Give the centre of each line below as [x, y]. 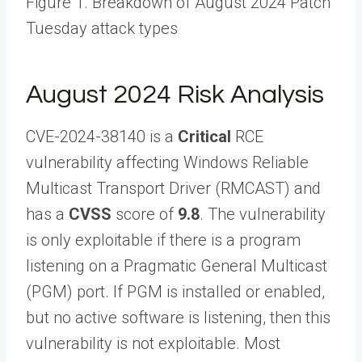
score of [145, 214]
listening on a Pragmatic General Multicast [177, 266]
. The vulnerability [263, 214]
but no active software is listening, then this [178, 318]
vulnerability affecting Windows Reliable [167, 162]
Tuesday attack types [102, 28]
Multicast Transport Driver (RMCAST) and [173, 188]
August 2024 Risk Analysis [175, 95]
